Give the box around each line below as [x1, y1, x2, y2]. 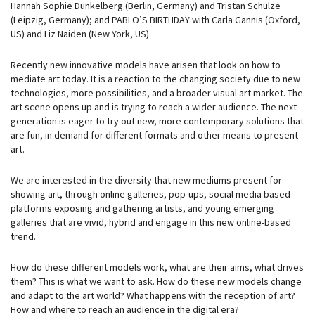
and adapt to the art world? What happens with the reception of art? [11, 289, 295, 302]
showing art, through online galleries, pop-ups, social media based [11, 188, 290, 201]
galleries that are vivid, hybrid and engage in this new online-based [11, 216, 291, 229]
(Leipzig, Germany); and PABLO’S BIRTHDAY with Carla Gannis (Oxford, [11, 13, 300, 27]
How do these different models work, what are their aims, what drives [11, 261, 304, 274]
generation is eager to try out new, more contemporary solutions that [11, 115, 304, 128]
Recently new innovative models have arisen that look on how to [11, 58, 281, 72]
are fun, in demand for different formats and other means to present [11, 129, 298, 142]
